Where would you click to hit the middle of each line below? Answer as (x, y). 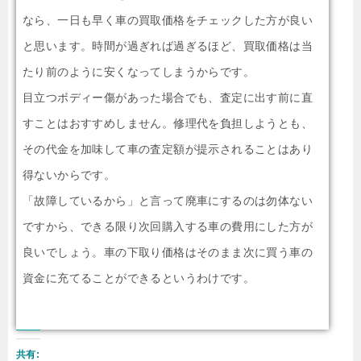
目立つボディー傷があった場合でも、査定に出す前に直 (168, 98)
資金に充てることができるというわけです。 (139, 278)
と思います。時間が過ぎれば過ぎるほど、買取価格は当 (168, 46)
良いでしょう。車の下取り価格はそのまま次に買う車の (168, 252)
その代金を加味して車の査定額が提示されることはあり (168, 149)
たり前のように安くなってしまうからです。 (139, 72)
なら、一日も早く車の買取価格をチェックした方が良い (168, 20)
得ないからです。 (69, 175)
